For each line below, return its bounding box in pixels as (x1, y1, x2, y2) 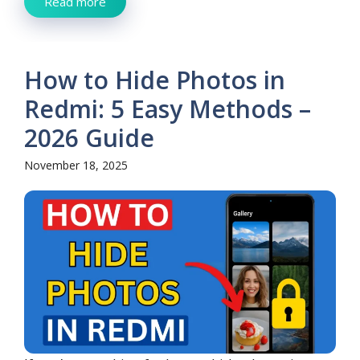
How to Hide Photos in (24, 63, 285, 96)
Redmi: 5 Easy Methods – (24, 92, 311, 125)
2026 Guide (24, 121, 154, 154)
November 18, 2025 (24, 157, 128, 173)
